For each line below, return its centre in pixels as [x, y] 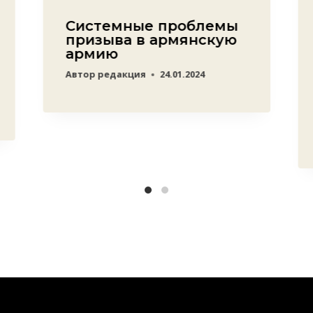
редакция [122, 74]
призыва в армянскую [151, 40]
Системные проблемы [152, 26]
